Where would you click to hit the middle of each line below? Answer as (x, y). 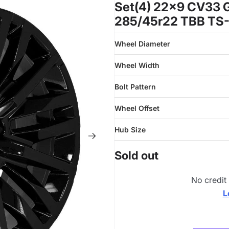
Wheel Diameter (142, 44)
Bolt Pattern (135, 87)
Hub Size (130, 130)
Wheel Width (137, 65)
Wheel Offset (137, 108)
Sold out (136, 155)
